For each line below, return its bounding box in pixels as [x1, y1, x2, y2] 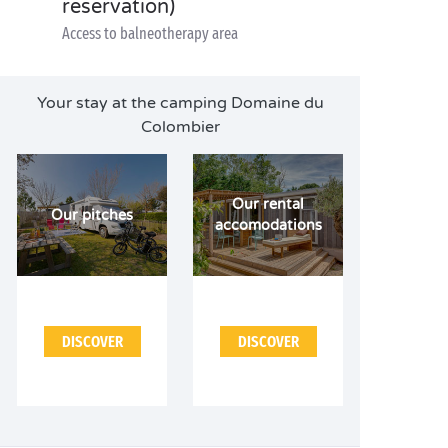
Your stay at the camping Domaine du [36, 93, 324, 113]
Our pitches [51, 206, 133, 224]
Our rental [232, 196, 304, 213]
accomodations [214, 217, 322, 234]
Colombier [140, 117, 220, 137]
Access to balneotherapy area [62, 24, 238, 43]
